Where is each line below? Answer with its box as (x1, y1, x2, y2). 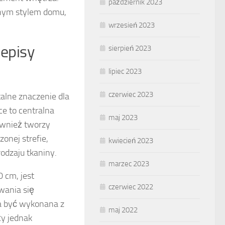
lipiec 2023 (108, 67, 142, 76)
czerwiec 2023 (108, 90, 153, 99)
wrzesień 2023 (108, 21, 155, 30)
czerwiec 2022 (108, 182, 153, 191)
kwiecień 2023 (108, 136, 153, 145)
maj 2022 (108, 205, 138, 214)
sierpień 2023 (108, 44, 151, 53)
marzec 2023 (108, 159, 149, 168)
